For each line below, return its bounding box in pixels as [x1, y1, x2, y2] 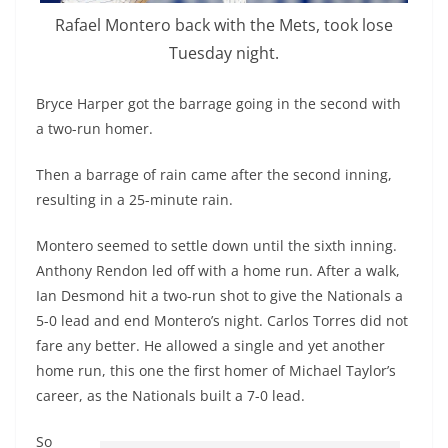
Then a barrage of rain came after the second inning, [36, 164, 392, 184]
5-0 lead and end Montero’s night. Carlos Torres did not [36, 310, 408, 330]
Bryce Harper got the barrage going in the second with [36, 93, 401, 113]
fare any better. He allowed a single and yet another [36, 335, 385, 355]
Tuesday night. [169, 42, 279, 65]
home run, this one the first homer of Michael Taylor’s [36, 360, 396, 380]
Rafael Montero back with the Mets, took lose [55, 14, 393, 37]
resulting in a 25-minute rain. [36, 189, 233, 209]
